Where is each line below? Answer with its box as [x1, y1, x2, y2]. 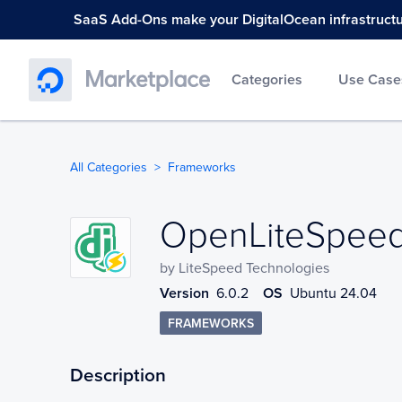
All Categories [70, 160, 147, 175]
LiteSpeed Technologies [179, 259, 329, 277]
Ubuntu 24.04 [290, 284, 377, 302]
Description [70, 364, 166, 387]
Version [160, 284, 209, 302]
